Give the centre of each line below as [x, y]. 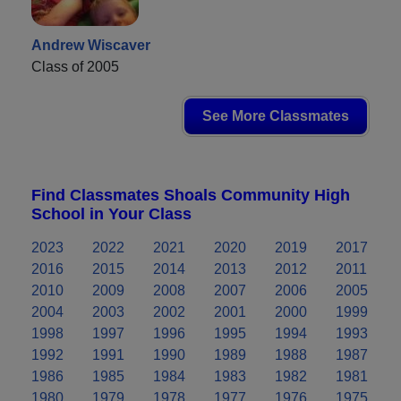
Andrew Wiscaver [91, 45]
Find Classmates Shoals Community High [191, 195]
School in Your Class [111, 213]
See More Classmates [276, 115]
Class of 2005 [75, 66]
